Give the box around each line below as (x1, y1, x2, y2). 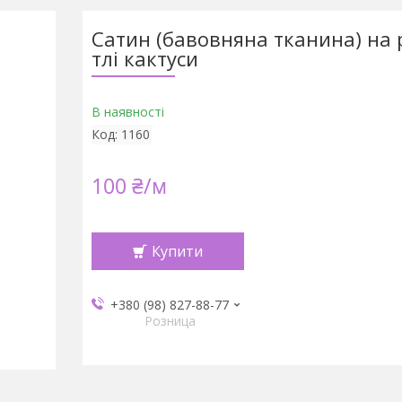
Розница (144, 312, 196, 329)
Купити (151, 241, 203, 261)
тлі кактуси (91, 45, 198, 72)
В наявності (91, 103, 164, 120)
